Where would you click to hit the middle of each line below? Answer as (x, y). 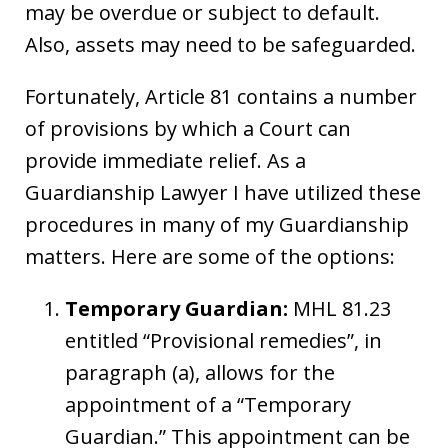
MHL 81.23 (339, 308)
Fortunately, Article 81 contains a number (221, 96)
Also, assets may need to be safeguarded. (220, 44)
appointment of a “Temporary (208, 404)
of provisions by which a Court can (188, 128)
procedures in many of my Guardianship (217, 224)
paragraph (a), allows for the (200, 372)
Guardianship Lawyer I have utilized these (223, 192)
